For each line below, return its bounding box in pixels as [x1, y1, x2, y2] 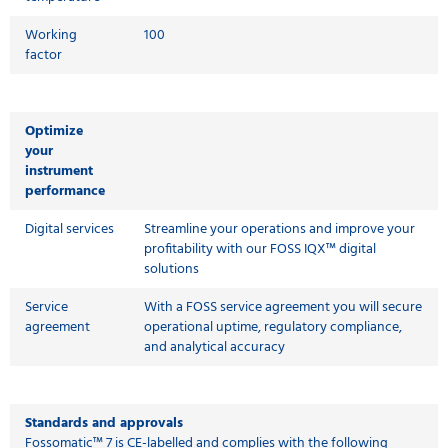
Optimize [25, 119, 83, 143]
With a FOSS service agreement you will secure [144, 295, 422, 319]
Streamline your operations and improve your [144, 217, 415, 241]
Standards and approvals [25, 411, 183, 435]
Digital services [25, 217, 114, 241]
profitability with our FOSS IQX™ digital [144, 237, 376, 261]
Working [25, 23, 77, 47]
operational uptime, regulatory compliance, [144, 315, 402, 339]
